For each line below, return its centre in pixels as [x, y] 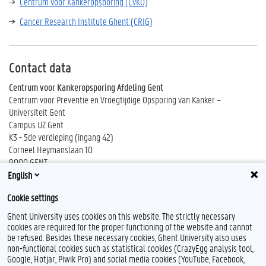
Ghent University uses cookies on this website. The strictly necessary [121, 216]
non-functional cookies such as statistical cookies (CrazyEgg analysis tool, [130, 248]
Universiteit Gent [37, 112]
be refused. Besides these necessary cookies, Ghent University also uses [127, 237]
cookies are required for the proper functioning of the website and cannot [130, 227]
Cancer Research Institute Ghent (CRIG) [86, 21]
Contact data [40, 67]
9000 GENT [28, 162]
